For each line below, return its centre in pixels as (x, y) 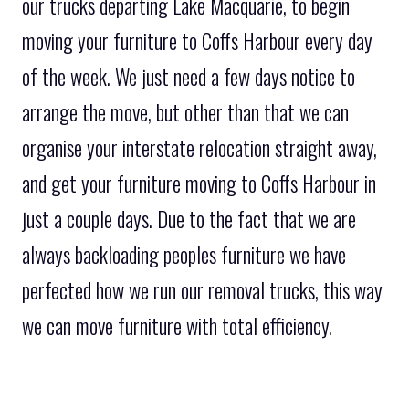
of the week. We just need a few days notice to (189, 77)
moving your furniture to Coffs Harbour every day (197, 42)
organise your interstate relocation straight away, (199, 148)
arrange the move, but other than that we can (185, 113)
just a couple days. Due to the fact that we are (189, 220)
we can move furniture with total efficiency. (177, 326)
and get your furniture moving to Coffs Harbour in (199, 184)
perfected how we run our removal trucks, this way (202, 291)
